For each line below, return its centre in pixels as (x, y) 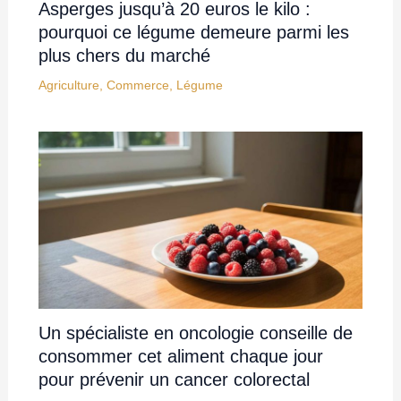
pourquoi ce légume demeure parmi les (193, 33)
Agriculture (68, 85)
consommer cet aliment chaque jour (180, 356)
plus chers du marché (124, 56)
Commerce (137, 85)
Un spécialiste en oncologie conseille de (195, 333)
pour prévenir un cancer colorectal (174, 379)
